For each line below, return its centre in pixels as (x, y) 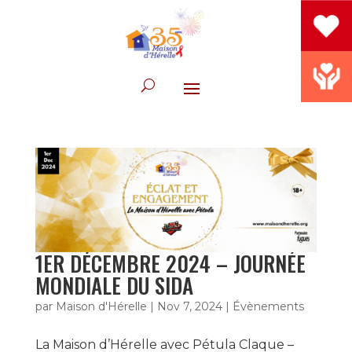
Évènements (268, 306)
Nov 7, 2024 (189, 306)
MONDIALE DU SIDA (114, 285)
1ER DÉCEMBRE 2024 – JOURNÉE (170, 263)
